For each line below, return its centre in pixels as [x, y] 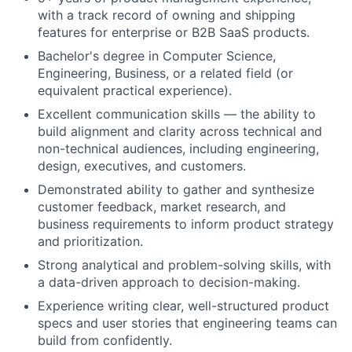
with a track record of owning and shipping [167, 15]
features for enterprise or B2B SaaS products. [174, 32]
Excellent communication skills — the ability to [177, 114]
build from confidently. [105, 340]
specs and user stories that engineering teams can [187, 323]
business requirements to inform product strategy [186, 224]
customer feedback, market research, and [162, 207]
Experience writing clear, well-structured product [183, 306]
